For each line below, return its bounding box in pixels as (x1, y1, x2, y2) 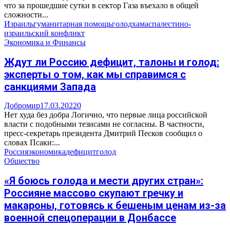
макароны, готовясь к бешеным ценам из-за (4, 199, 226, 212)
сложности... (4, 10, 48, 20)
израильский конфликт (4, 29, 85, 38)
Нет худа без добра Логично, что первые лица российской (4, 110, 207, 120)
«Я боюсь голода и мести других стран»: (4, 174, 203, 187)
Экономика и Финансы (4, 38, 86, 47)
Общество (4, 157, 40, 166)
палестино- (152, 20, 191, 29)
